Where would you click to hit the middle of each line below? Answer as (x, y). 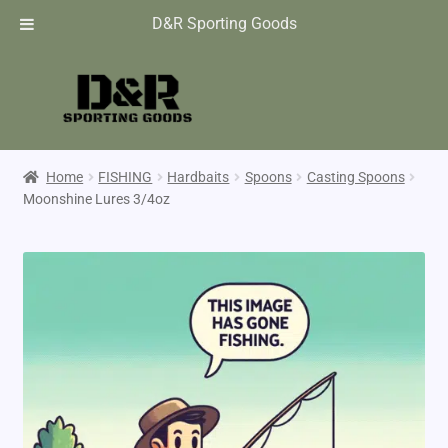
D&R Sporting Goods (224, 23)
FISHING (125, 176)
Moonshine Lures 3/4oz (96, 198)
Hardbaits (198, 176)
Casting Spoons (355, 176)
